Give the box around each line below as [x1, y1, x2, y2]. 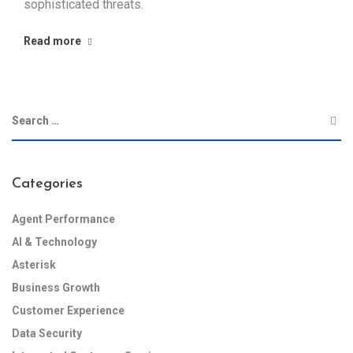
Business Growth [12, 281, 100, 295]
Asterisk [12, 258, 56, 272]
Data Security [12, 327, 82, 340]
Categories [12, 176, 83, 192]
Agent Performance [12, 213, 115, 226]
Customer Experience [12, 304, 124, 318]
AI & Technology [12, 236, 97, 249]
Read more [24, 35, 81, 48]
